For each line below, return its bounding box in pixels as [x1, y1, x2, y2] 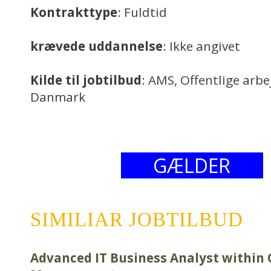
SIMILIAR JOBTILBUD [30, 209, 243, 230]
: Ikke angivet [163, 38, 240, 54]
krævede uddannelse [30, 38, 163, 54]
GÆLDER [153, 152, 231, 178]
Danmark [30, 88, 85, 105]
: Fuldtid [117, 4, 167, 21]
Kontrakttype [30, 4, 117, 21]
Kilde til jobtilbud [30, 71, 142, 88]
